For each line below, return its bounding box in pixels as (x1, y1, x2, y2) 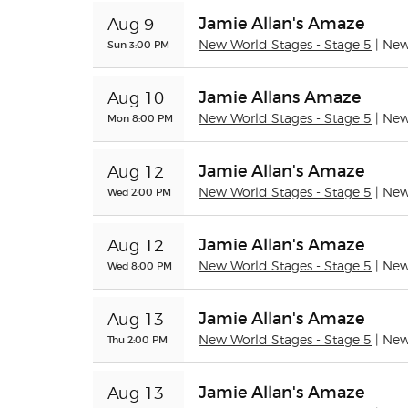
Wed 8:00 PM (107, 260, 172, 272)
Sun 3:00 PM (107, 38, 169, 51)
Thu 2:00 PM (107, 333, 168, 346)
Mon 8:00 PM (107, 112, 173, 125)
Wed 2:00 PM (107, 186, 171, 199)
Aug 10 (107, 91, 164, 107)
